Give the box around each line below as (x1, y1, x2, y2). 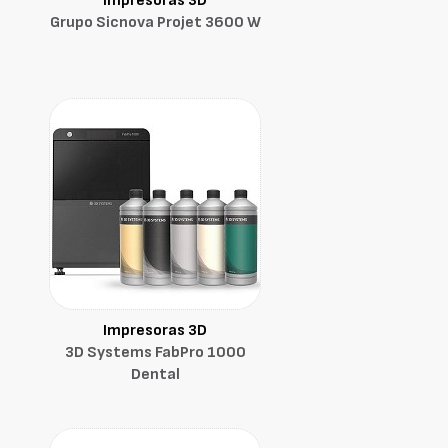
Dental (130, 365, 180, 384)
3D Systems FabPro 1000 (64, 343, 246, 362)
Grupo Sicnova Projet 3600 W (49, 13, 261, 32)
